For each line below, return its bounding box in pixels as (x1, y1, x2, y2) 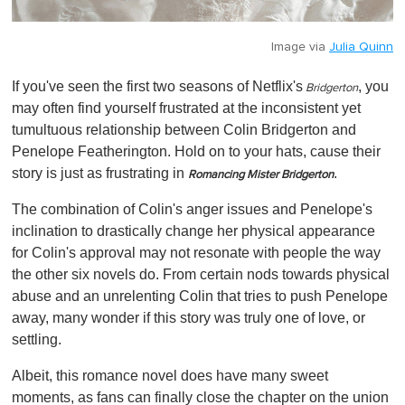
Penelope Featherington (12, 144, 167, 160)
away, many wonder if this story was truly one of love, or (12, 310, 365, 326)
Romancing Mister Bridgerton (188, 169, 334, 182)
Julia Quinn (329, 41, 393, 54)
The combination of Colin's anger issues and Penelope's (12, 202, 372, 218)
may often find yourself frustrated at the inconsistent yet (12, 100, 361, 117)
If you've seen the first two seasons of (12, 79, 252, 95)
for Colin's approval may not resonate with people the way (12, 245, 381, 261)
